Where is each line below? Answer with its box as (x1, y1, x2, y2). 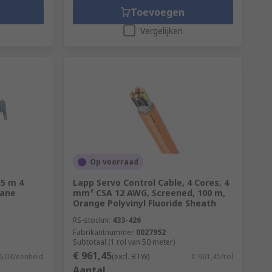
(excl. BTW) (111, 251, 149, 262)
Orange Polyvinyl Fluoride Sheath (72, 197, 216, 209)
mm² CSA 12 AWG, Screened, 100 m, (72, 187, 225, 199)
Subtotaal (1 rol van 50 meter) (72, 237, 175, 247)
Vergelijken (140, 25, 183, 36)
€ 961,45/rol (191, 251, 233, 262)
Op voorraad (89, 157, 138, 167)
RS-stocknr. (72, 215, 110, 225)
